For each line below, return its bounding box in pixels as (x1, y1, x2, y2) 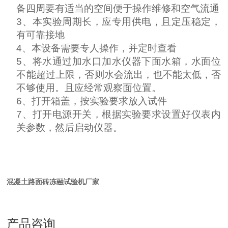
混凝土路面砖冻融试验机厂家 (7, 178, 100, 186)
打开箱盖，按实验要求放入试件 (32, 96, 167, 106)
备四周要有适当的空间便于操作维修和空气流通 (16, 3, 220, 14)
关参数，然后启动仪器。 (16, 122, 123, 133)
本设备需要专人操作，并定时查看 (32, 43, 177, 53)
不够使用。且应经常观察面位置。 (16, 82, 162, 93)
